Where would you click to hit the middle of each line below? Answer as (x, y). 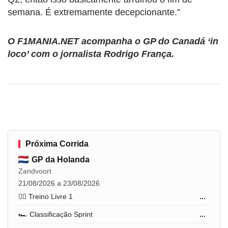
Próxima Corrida (57, 144)
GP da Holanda (61, 159)
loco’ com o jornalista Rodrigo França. (91, 54)
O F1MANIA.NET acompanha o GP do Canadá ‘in (113, 41)
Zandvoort (35, 171)
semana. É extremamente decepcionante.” (94, 12)
